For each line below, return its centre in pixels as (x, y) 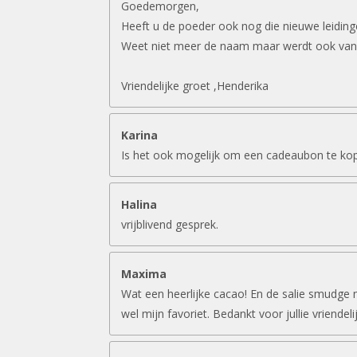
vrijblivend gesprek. (170, 224)
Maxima (144, 273)
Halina (139, 204)
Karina (139, 135)
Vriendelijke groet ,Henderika (195, 85)
